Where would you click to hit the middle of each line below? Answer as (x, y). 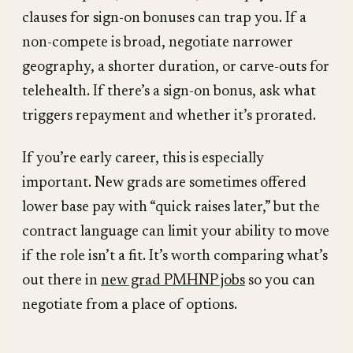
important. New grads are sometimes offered (164, 183)
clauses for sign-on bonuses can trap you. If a (164, 18)
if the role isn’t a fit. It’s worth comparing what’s (175, 256)
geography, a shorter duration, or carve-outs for (176, 67)
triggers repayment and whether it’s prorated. (169, 116)
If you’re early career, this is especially (143, 158)
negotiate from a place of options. (130, 305)
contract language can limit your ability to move (176, 232)
